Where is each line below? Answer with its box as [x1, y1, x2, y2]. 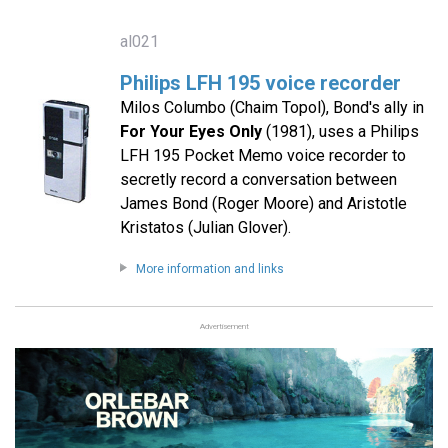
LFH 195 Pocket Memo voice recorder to [119, 146, 406, 166]
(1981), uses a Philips [261, 122, 419, 142]
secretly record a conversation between [119, 170, 397, 190]
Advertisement [199, 322, 249, 332]
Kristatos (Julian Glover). [119, 218, 291, 238]
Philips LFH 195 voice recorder [119, 71, 401, 96]
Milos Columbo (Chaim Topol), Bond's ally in [119, 98, 424, 118]
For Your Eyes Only [119, 122, 262, 142]
